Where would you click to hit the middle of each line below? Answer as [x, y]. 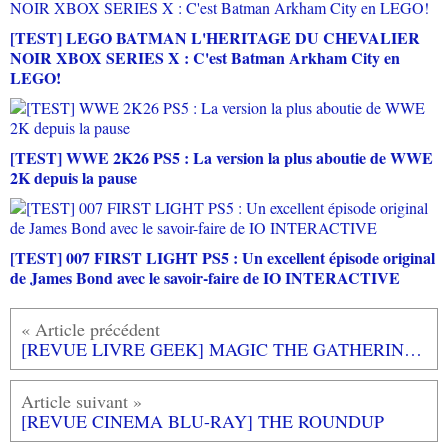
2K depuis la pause [73, 177]
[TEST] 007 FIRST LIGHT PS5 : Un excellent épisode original [222, 257]
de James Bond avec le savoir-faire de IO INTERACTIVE [205, 277]
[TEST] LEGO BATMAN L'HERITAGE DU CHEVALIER [215, 37]
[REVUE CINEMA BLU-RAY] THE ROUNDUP [202, 420]
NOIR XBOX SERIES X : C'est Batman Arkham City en [205, 57]
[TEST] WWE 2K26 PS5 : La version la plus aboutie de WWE [221, 157]
